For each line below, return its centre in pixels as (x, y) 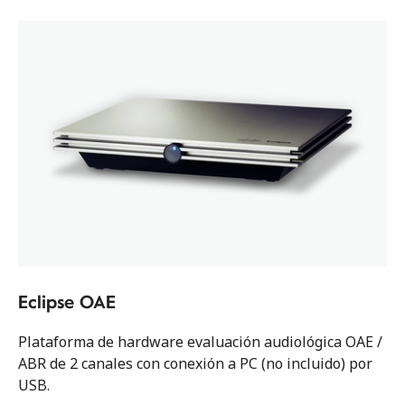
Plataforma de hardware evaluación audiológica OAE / (200, 342)
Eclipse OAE (67, 301)
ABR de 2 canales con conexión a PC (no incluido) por (195, 363)
